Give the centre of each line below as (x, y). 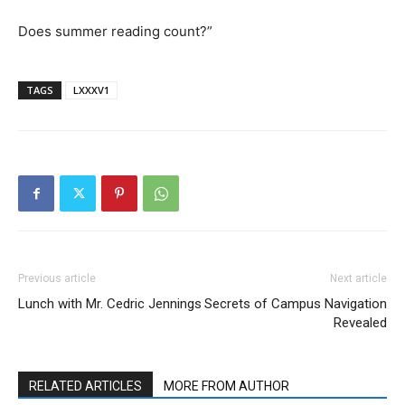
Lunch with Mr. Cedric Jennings (110, 304)
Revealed (360, 323)
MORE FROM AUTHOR (226, 386)
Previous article (57, 278)
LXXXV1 (91, 90)
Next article (358, 278)
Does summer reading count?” (115, 31)
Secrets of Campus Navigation (296, 304)
